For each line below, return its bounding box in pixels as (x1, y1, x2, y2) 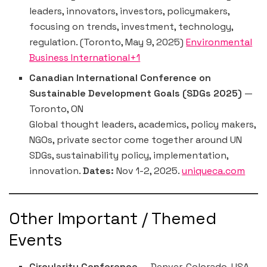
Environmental (186, 36, 253, 49)
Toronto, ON (29, 103, 84, 116)
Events (9, 229, 62, 251)
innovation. (29, 164, 83, 178)
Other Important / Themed (9, 208, 216, 229)
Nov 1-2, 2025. (114, 164, 182, 178)
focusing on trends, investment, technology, (29, 20, 234, 33)
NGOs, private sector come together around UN (29, 133, 243, 147)
